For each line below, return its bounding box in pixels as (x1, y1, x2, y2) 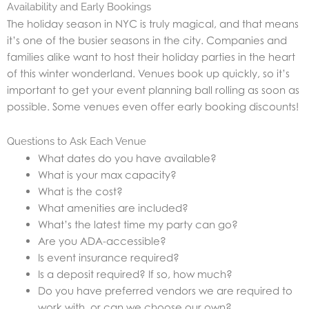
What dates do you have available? (38, 151, 217, 164)
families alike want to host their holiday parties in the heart (7, 50, 295, 63)
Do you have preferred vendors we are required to (38, 283, 292, 297)
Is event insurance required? (38, 250, 179, 263)
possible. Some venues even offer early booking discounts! (7, 100, 299, 113)
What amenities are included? (38, 201, 188, 214)
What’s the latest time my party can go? (38, 217, 238, 230)
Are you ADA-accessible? (38, 234, 166, 247)
